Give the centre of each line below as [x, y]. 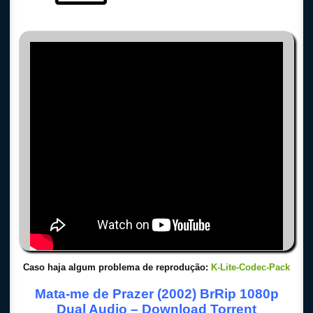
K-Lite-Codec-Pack [250, 267]
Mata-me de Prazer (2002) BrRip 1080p [156, 294]
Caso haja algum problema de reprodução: [117, 267]
